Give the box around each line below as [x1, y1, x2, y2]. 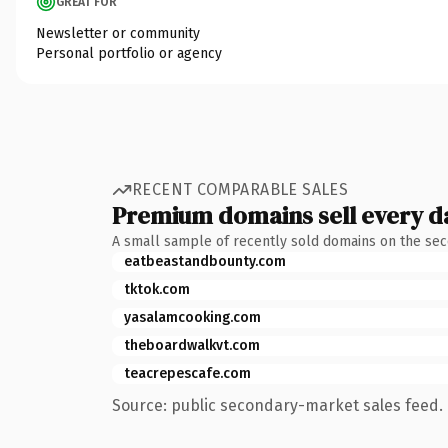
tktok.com [124, 280, 190, 298]
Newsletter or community [36, 24, 200, 42]
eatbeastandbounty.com [124, 252, 286, 270]
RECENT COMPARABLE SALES [132, 180, 349, 199]
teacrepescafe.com [124, 364, 251, 382]
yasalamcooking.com [124, 308, 261, 326]
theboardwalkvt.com [124, 336, 260, 354]
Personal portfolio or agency [36, 44, 222, 62]
